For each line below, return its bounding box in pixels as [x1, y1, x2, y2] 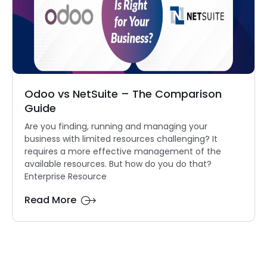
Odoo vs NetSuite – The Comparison [24, 86, 222, 102]
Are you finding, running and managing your [24, 120, 207, 133]
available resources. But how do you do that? [24, 158, 214, 170]
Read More [24, 193, 76, 207]
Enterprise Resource [24, 170, 107, 183]
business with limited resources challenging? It [24, 133, 218, 145]
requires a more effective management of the [24, 145, 221, 158]
